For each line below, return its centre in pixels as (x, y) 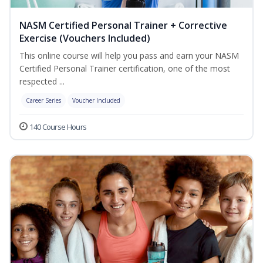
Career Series (43, 101)
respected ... (42, 82)
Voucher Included (96, 101)
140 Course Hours (58, 127)
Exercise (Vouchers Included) (85, 38)
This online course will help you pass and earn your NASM (129, 56)
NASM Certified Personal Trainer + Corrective (123, 26)
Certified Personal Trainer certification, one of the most (125, 69)
